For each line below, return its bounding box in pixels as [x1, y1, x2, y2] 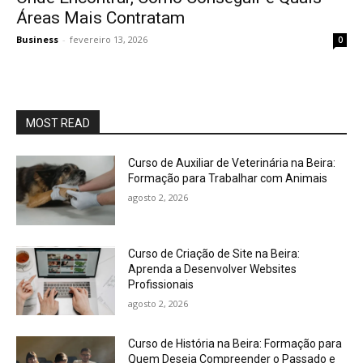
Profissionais [128, 277, 194, 291]
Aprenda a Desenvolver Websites [128, 262, 297, 275]
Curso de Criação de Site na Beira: [128, 246, 301, 260]
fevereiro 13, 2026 [70, 33, 147, 45]
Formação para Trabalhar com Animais [128, 172, 328, 185]
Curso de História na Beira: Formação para [128, 337, 343, 351]
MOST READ [26, 117, 90, 130]
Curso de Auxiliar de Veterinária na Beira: [128, 156, 336, 169]
